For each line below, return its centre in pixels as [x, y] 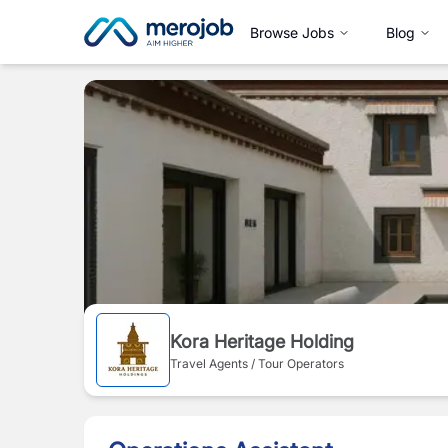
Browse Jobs [292, 32]
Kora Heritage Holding [262, 341]
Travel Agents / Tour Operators [257, 363]
